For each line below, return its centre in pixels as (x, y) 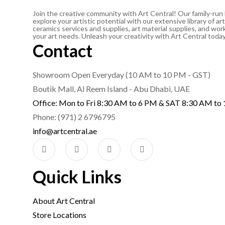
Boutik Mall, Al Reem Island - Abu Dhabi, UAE (111, 89)
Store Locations (60, 215)
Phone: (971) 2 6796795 (74, 117)
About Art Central (64, 201)
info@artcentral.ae (65, 131)
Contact (63, 51)
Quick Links (77, 177)
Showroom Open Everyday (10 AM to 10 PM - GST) (122, 75)
